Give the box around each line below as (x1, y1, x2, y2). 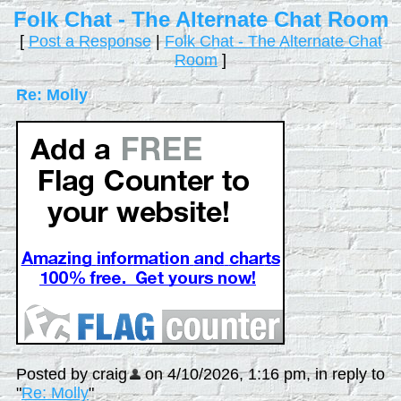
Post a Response (28, 32, 151, 50)
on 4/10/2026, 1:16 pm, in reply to (141, 365, 385, 383)
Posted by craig (16, 365, 127, 383)
